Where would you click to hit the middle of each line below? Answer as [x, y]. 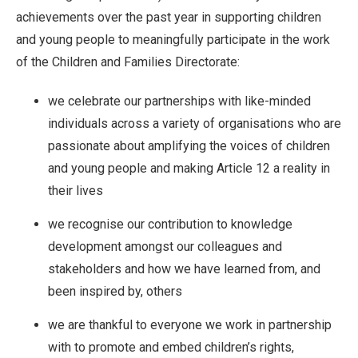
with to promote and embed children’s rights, [171, 348]
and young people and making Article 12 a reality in [189, 169]
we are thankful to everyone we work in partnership [190, 325]
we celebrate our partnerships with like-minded [179, 101]
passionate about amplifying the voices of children [189, 146]
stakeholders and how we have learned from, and [184, 269]
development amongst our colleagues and [165, 247]
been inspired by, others [115, 292]
